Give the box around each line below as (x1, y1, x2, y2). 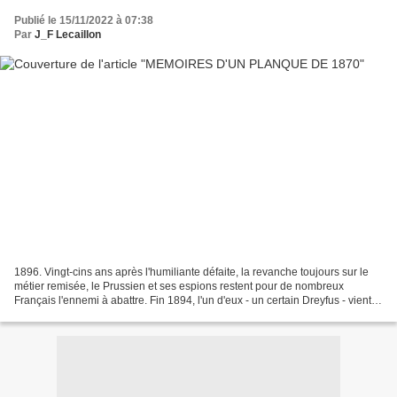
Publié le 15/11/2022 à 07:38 (14, 14, 153, 27)
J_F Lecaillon (35, 28, 101, 42)
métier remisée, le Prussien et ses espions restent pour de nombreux (14, 279, 344, 292)
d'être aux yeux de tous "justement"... (14, 307, 190, 321)
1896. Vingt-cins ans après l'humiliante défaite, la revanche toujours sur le (14, 265, 369, 278)
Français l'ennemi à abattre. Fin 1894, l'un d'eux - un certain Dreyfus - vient (14, 293, 371, 307)
